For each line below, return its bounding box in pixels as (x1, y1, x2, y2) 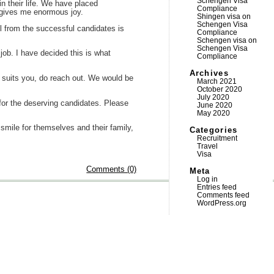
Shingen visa (196, 12, 240, 21)
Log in (196, 175, 218, 183)
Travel (196, 142, 218, 150)
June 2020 (196, 101, 232, 109)
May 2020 (196, 109, 230, 117)
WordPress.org (196, 199, 246, 207)
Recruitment (196, 134, 237, 143)
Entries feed (196, 183, 237, 191)
